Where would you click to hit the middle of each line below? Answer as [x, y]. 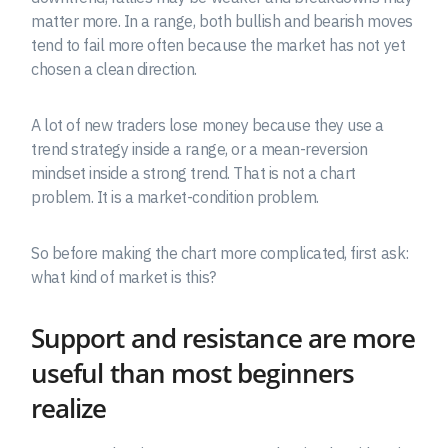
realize [69, 408]
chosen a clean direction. [114, 68]
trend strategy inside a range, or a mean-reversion [199, 148]
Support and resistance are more [223, 338]
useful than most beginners [193, 373]
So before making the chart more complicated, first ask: [220, 252]
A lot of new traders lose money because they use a [207, 124]
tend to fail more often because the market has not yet [218, 44]
